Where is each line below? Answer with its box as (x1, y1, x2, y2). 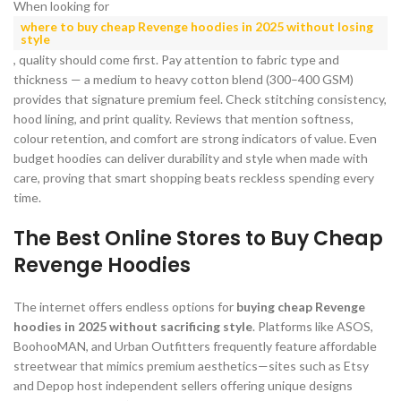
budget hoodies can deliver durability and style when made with (13, 149, 368, 166)
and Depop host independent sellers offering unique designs (13, 377, 353, 393)
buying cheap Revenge (236, 298, 365, 314)
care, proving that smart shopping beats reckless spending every (13, 169, 374, 185)
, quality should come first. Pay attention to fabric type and (13, 51, 339, 67)
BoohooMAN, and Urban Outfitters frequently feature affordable (13, 337, 377, 354)
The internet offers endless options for (13, 298, 236, 314)
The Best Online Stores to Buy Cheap (13, 224, 383, 252)
